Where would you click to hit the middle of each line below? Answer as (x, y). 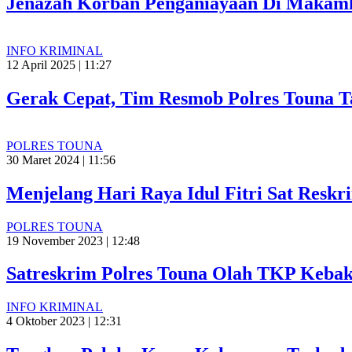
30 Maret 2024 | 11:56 (61, 159)
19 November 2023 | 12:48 (73, 240)
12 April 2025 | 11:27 (59, 64)
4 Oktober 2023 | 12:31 (64, 321)
